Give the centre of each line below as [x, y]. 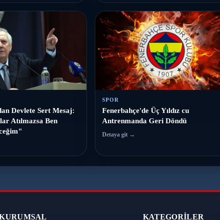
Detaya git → [119, 135]
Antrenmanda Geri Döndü [144, 121]
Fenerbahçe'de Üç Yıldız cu [146, 110]
